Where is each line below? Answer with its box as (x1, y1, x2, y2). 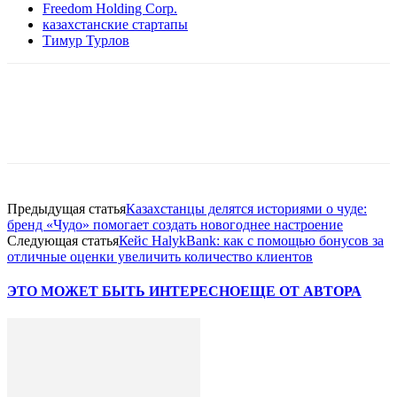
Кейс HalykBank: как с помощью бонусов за (119, 232, 384, 248)
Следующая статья (7, 232, 119, 248)
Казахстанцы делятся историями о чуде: (126, 200, 367, 216)
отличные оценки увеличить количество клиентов (7, 248, 313, 264)
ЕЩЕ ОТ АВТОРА (240, 284, 362, 300)
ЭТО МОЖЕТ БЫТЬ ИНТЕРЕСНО (7, 284, 240, 300)
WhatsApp (144, 118, 191, 132)
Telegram (246, 118, 292, 132)
